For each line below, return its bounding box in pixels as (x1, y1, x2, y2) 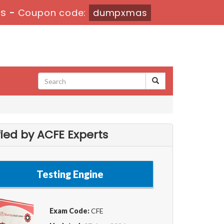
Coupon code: (17, 6, 89, 19)
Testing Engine (36, 168, 103, 180)
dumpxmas (93, 6, 147, 19)
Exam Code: (49, 206, 90, 215)
